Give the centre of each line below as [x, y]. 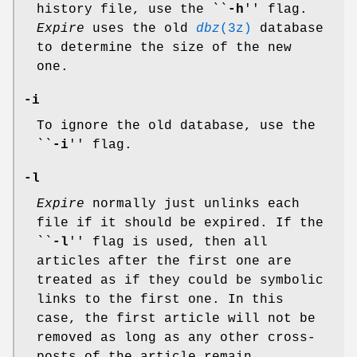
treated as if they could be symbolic [180, 281]
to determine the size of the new [164, 48]
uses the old [140, 29]
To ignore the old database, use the [176, 126]
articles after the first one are [164, 262]
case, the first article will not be [176, 319]
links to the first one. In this [160, 300]
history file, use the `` [132, 10]
